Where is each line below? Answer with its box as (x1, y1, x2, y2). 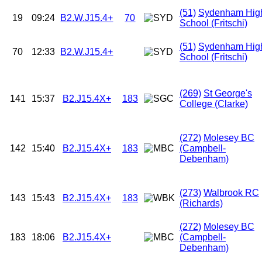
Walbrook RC (204, 188, 259, 198)
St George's (204, 88, 252, 99)
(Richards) (180, 198, 223, 209)
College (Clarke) (180, 99, 248, 109)
